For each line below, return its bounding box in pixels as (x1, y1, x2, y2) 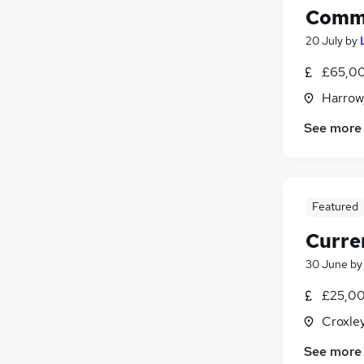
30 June (305, 256, 348, 271)
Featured (311, 198, 358, 214)
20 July (305, 32, 343, 48)
